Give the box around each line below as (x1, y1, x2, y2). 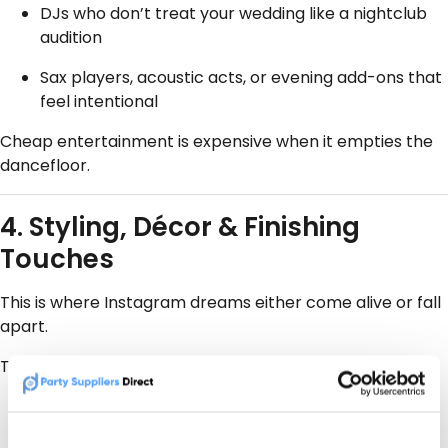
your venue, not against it (119, 394, 320, 418)
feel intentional (40, 89, 158, 113)
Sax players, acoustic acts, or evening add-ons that (40, 65, 442, 89)
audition (40, 25, 102, 49)
